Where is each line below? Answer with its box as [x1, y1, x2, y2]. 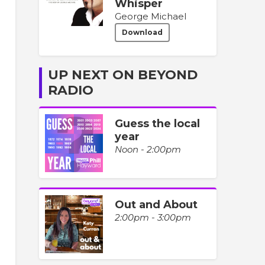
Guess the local [115, 117, 200, 130]
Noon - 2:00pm [115, 143, 181, 155]
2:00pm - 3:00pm [115, 211, 191, 223]
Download [122, 28, 163, 37]
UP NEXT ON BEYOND [48, 67, 198, 83]
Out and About [115, 198, 198, 211]
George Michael [115, 11, 186, 22]
